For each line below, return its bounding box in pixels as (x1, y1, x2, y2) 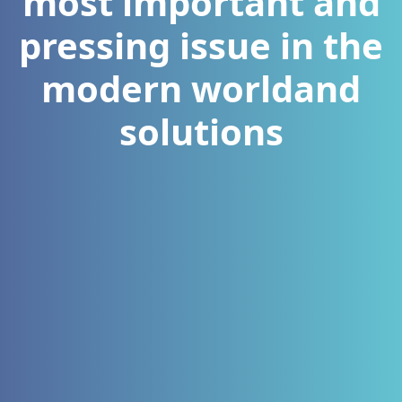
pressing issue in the (19, 21, 383, 70)
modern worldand (41, 64, 361, 113)
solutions (118, 107, 284, 156)
